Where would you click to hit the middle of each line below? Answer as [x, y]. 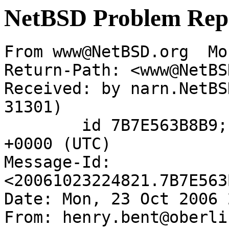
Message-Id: [58, 162]
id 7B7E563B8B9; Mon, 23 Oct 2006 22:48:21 [43, 125]
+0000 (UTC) [58, 144]
